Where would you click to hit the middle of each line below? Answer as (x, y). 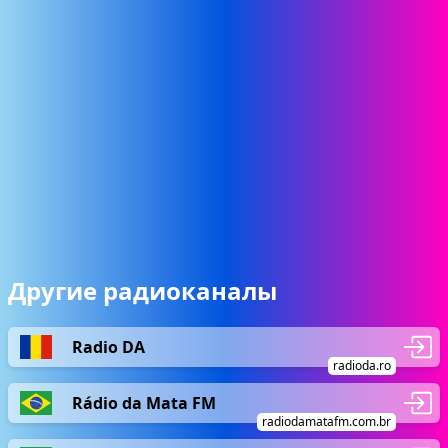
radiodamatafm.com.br (326, 421)
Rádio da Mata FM (144, 402)
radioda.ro (362, 365)
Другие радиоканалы (142, 290)
